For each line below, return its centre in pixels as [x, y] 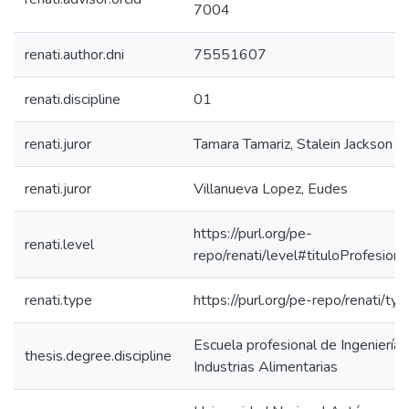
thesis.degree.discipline [98, 356]
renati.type [58, 300]
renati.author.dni [74, 55]
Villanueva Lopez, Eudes [271, 189]
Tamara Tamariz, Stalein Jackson [293, 144]
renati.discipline [73, 100]
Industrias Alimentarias [266, 367]
